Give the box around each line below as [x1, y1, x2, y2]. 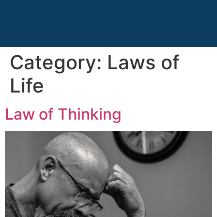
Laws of [107, 50, 180, 74]
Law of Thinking [5, 105, 122, 124]
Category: [10, 50, 107, 74]
